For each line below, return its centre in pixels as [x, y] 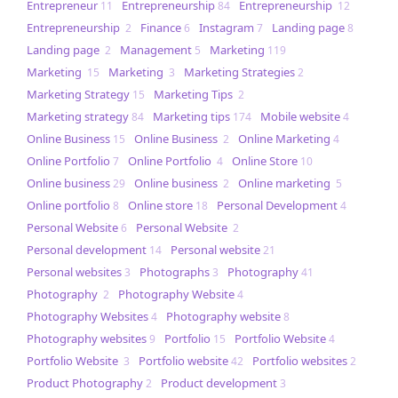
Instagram [227, 28]
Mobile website [300, 117]
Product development [219, 383]
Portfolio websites [300, 361]
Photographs [175, 272]
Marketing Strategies [239, 72]
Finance [161, 28]
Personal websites [74, 272]
